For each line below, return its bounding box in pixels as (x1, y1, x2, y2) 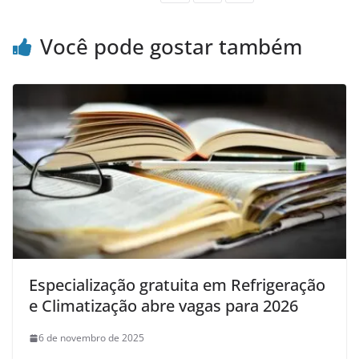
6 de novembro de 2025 (38, 331, 144, 345)
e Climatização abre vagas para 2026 (29, 295, 298, 317)
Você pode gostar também (40, 31, 302, 61)
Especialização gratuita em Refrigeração (29, 274, 325, 296)
